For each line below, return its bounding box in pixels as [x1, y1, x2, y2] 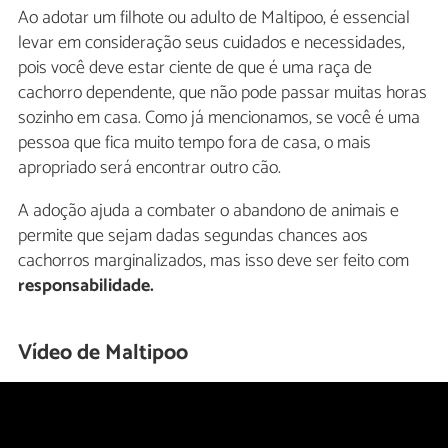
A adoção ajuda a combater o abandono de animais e [18, 196, 399, 227]
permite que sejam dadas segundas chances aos [18, 221, 368, 252]
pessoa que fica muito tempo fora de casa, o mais [18, 128, 371, 159]
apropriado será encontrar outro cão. [18, 153, 281, 184]
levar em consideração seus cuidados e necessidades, [18, 28, 405, 59]
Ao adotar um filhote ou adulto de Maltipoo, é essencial [18, 3, 410, 34]
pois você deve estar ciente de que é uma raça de [18, 53, 372, 84]
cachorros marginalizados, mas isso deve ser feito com [18, 246, 409, 277]
